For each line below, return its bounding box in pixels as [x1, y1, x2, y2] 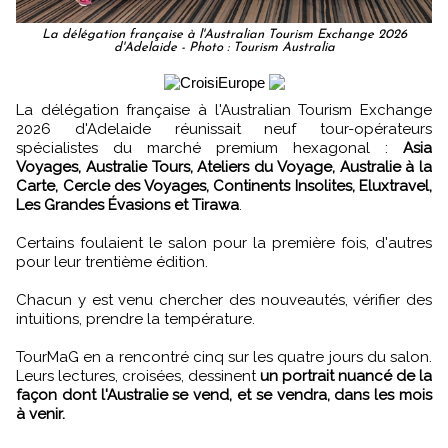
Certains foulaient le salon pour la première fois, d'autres [16, 234, 432, 253]
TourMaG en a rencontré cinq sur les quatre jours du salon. [16, 348, 432, 367]
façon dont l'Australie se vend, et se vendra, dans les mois [16, 386, 432, 405]
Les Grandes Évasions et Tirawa [16, 196, 239, 215]
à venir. [16, 405, 65, 424]
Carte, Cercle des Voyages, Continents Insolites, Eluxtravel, [16, 177, 432, 196]
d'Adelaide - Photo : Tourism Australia [113, 41, 335, 55]
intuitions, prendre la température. [16, 310, 255, 329]
